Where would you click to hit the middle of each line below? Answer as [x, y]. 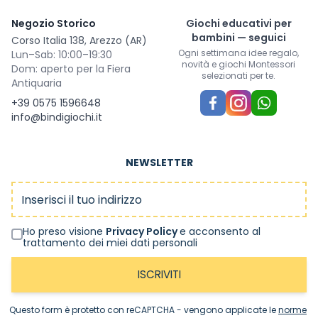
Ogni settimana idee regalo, [238, 53]
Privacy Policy [143, 232]
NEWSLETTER [159, 163]
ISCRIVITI [159, 275]
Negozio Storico [54, 24]
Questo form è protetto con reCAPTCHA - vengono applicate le [144, 310]
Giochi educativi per [238, 24]
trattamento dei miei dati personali [110, 243]
